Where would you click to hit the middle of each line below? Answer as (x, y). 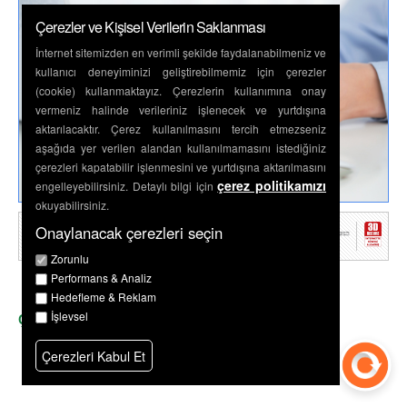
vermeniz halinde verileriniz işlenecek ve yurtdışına (181, 110)
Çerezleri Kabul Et (94, 356)
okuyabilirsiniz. (72, 205)
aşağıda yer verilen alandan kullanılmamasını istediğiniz (181, 148)
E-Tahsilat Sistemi (234, 277)
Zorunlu (70, 259)
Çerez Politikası (66, 319)
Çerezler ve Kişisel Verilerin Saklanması (151, 27)
